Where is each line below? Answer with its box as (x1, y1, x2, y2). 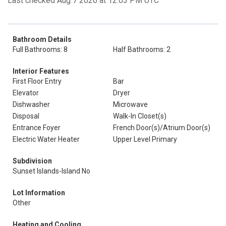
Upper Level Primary (113, 135, 177, 143)
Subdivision (13, 157, 52, 165)
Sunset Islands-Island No (13, 167, 90, 175)
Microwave (113, 100, 148, 108)
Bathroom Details (13, 35, 72, 43)
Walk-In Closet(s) (113, 112, 166, 120)
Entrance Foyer (13, 124, 61, 132)
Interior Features (13, 67, 69, 75)
